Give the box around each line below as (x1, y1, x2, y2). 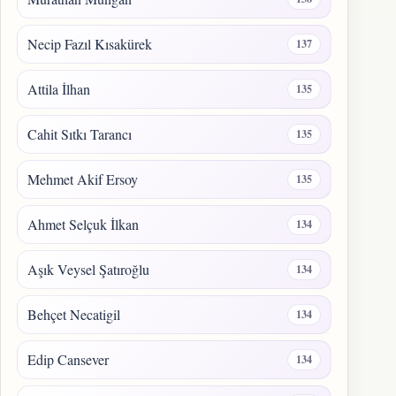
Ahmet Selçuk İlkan (27, 215, 139, 234)
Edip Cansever (27, 350, 109, 369)
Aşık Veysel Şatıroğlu (27, 260, 149, 279)
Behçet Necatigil (27, 305, 120, 324)
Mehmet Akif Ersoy (27, 170, 138, 189)
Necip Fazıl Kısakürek (27, 34, 152, 54)
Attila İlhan (27, 80, 90, 99)
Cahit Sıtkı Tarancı (27, 125, 132, 144)
